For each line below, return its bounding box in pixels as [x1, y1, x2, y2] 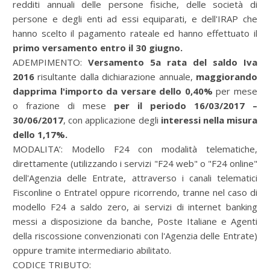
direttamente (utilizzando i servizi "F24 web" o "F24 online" [13, 157, 257, 169]
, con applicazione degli [63, 114, 161, 126]
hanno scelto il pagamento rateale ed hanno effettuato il [13, 27, 257, 39]
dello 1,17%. [13, 128, 67, 140]
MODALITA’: [13, 143, 72, 155]
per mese [216, 85, 258, 97]
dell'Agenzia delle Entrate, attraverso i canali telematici [13, 172, 257, 184]
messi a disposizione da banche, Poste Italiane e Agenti [13, 215, 257, 227]
